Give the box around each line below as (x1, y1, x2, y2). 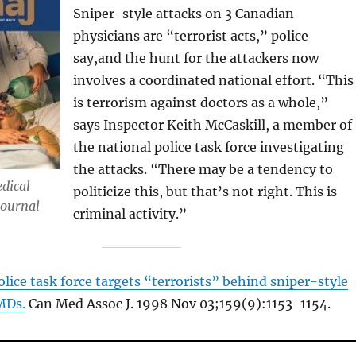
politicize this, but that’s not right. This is (73, 184, 338, 200)
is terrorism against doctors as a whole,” (73, 95, 329, 111)
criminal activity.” (73, 206, 188, 222)
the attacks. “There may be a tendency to (73, 161, 334, 178)
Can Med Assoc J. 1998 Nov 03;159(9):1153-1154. (25, 296, 331, 312)
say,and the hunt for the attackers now (73, 50, 319, 67)
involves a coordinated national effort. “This (73, 72, 354, 89)
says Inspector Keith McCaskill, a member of (73, 117, 353, 133)
